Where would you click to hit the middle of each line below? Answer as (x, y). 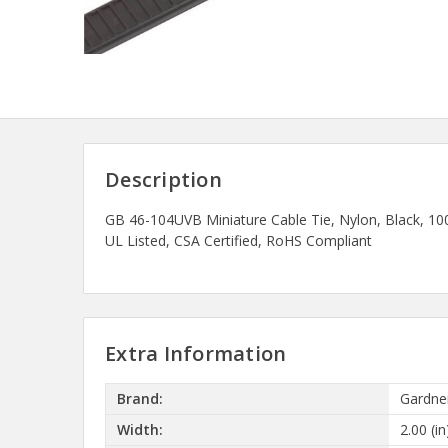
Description (163, 179)
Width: (139, 430)
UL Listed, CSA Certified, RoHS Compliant (238, 240)
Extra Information (196, 353)
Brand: (139, 399)
